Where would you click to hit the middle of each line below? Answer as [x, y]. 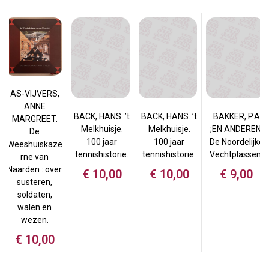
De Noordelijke [236, 142]
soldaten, [35, 195]
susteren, [35, 182]
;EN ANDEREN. [236, 129]
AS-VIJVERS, [35, 94]
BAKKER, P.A [236, 117]
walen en [35, 207]
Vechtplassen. [236, 155]
